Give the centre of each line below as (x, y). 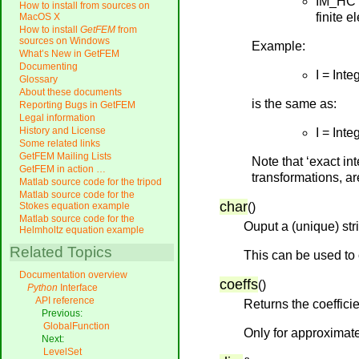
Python (42, 288)
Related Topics (61, 252)
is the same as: (294, 104)
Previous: (62, 314)
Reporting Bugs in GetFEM (77, 105)
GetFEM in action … (63, 169)
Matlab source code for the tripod (91, 182)
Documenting (48, 67)
